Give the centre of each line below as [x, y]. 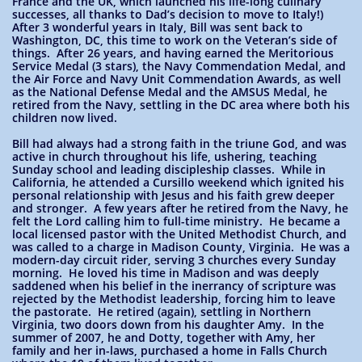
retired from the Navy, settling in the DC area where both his [181, 105]
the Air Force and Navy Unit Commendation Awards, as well [177, 79]
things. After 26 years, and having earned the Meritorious [173, 53]
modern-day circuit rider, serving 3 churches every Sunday [174, 260]
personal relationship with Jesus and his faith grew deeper [173, 195]
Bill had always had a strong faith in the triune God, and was [179, 143]
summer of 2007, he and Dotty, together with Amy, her [164, 337]
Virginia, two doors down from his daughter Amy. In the [168, 324]
